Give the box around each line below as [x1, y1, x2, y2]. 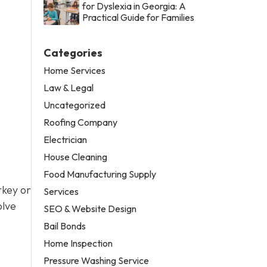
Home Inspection [44, 237, 113, 249]
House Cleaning [44, 150, 108, 163]
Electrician [44, 133, 88, 145]
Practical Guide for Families [82, 11, 195, 23]
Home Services [44, 64, 106, 76]
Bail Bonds [44, 219, 86, 232]
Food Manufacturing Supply [44, 167, 157, 180]
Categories [44, 45, 103, 60]
